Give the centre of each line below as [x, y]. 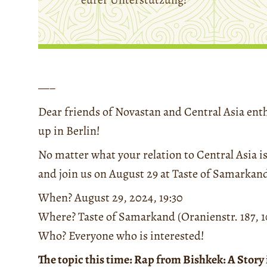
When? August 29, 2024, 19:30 [111, 198]
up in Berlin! [69, 131]
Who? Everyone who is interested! [121, 236]
